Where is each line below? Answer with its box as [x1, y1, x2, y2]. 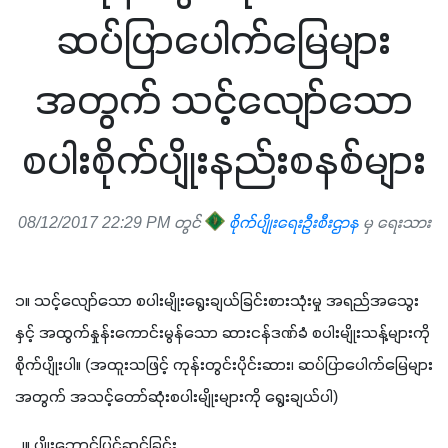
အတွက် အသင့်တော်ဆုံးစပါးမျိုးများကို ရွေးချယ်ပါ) [15, 387, 338, 408]
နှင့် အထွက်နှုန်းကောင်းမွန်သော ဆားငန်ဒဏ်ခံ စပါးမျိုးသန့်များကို [15, 323, 430, 344]
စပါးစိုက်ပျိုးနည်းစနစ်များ [22, 137, 426, 189]
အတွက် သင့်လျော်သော [35, 77, 413, 129]
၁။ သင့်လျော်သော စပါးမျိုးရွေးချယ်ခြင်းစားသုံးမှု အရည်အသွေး [15, 291, 419, 312]
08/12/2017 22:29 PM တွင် [17, 213, 205, 234]
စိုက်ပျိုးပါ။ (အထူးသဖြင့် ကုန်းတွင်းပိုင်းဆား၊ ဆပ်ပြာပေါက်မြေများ [15, 355, 433, 376]
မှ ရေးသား [358, 213, 431, 234]
